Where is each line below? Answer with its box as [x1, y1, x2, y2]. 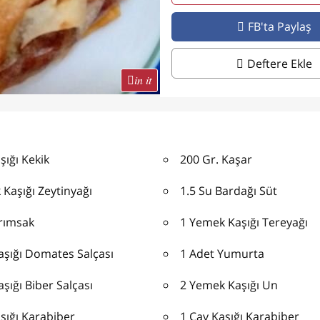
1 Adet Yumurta [180, 245, 265, 261]
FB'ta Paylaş [247, 19, 311, 35]
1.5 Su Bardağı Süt [180, 182, 278, 199]
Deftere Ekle [246, 55, 312, 71]
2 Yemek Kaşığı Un [180, 276, 279, 293]
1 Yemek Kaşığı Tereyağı [180, 214, 309, 230]
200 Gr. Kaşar [180, 151, 253, 167]
